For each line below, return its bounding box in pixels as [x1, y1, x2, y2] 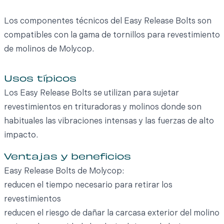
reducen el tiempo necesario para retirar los [4, 181, 172, 190]
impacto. [4, 131, 38, 140]
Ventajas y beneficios [4, 153, 131, 162]
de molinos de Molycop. [4, 45, 94, 54]
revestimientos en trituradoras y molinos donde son [4, 103, 201, 112]
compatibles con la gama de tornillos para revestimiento [4, 31, 220, 40]
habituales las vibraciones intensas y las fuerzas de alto [4, 117, 214, 126]
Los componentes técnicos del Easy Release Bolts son [4, 17, 211, 26]
